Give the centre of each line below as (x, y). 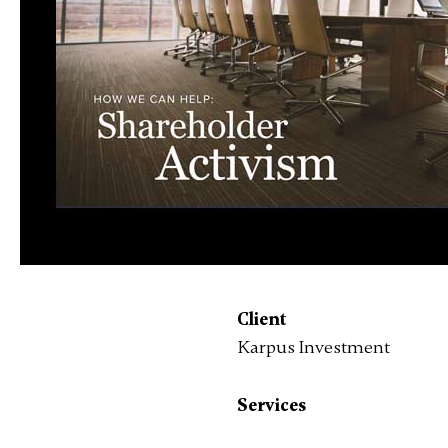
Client (262, 319)
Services (272, 405)
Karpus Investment (316, 347)
